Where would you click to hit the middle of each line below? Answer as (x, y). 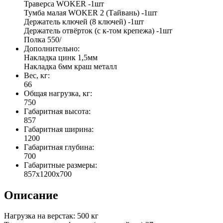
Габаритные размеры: (60, 165)
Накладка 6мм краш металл (70, 66)
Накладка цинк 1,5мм (61, 57)
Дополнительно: (52, 48)
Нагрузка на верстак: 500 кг (51, 216)
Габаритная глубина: (59, 147)
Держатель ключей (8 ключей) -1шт (84, 21)
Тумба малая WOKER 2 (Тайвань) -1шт (91, 12)
